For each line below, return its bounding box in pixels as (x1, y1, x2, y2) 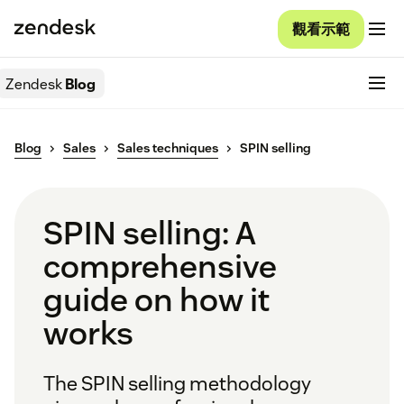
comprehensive (43, 245, 277, 288)
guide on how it (43, 279, 270, 321)
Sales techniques (117, 140, 218, 157)
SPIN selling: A (43, 212, 256, 254)
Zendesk (5, 74, 62, 94)
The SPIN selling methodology (43, 371, 311, 397)
